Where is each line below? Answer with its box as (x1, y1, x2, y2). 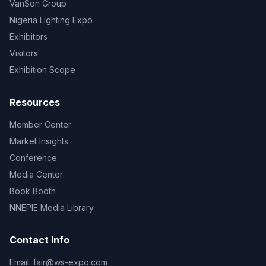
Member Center (9, 119, 71, 129)
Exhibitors (9, 31, 47, 42)
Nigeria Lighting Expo (9, 15, 93, 25)
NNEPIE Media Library (9, 202, 94, 213)
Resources (9, 96, 60, 108)
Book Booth (9, 186, 56, 196)
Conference (9, 153, 57, 163)
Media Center (9, 169, 63, 179)
